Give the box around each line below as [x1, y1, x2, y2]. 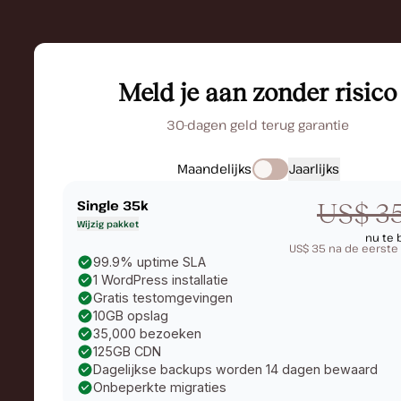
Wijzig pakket [77, 218, 139, 230]
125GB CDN [93, 344, 161, 359]
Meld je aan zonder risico [118, 79, 397, 107]
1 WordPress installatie [93, 272, 228, 287]
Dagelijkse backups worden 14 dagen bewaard [93, 362, 378, 377]
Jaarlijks [288, 160, 339, 177]
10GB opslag [93, 308, 168, 323]
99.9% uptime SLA [93, 254, 206, 269]
